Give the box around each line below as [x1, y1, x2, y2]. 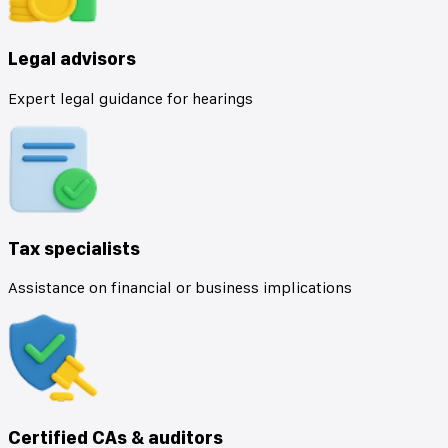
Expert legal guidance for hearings [8, 89, 253, 108]
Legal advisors [8, 47, 136, 71]
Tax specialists [8, 236, 140, 260]
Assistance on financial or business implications [8, 278, 352, 298]
